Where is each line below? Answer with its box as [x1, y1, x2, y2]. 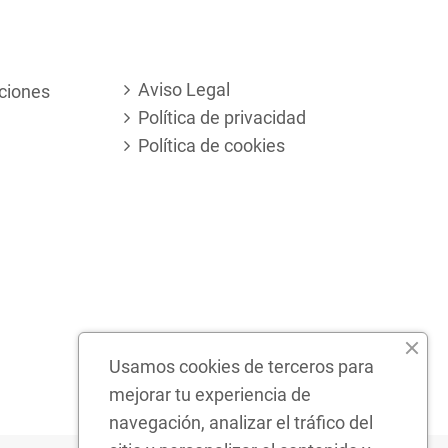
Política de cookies [137, 134, 285, 156]
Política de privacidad [137, 106, 306, 128]
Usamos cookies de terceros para [109, 356, 374, 377]
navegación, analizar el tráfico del [109, 412, 373, 433]
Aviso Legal [137, 78, 230, 100]
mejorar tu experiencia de [109, 384, 311, 405]
